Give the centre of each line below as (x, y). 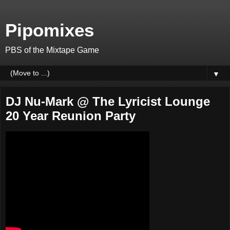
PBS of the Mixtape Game (52, 50)
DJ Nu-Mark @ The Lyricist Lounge (108, 101)
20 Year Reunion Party (71, 116)
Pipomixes (50, 30)
